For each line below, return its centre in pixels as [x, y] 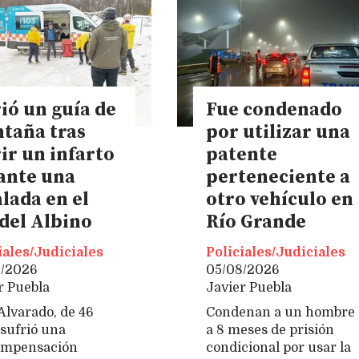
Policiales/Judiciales [276, 252]
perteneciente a [278, 178]
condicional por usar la [278, 348]
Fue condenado [274, 111]
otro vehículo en [280, 200]
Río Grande [256, 223]
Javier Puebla [249, 287]
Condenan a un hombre [280, 313]
